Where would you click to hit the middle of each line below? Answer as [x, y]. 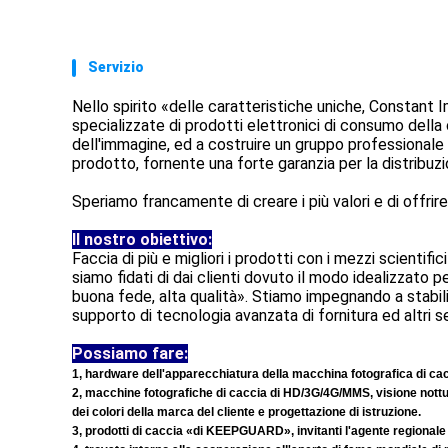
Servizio [116, 67]
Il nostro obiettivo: [142, 239]
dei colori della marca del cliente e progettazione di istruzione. [246, 412]
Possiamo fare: [130, 353]
